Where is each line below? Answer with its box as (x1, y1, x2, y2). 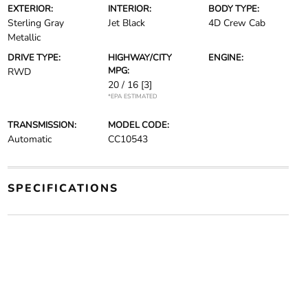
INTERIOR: (107, 3, 151, 16)
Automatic (7, 133, 52, 146)
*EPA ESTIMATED (107, 92, 157, 101)
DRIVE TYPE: (7, 52, 60, 65)
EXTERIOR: (7, 3, 53, 16)
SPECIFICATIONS (7, 181, 118, 197)
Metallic (7, 31, 41, 45)
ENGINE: (208, 52, 244, 65)
